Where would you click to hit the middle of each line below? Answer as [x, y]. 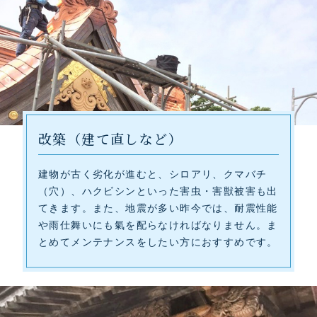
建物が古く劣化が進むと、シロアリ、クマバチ [153, 174]
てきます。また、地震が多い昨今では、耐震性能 [158, 208]
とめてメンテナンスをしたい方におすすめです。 [158, 242]
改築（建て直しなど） [110, 138]
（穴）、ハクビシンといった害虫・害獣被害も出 [158, 191]
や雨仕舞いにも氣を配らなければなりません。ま [158, 225]
